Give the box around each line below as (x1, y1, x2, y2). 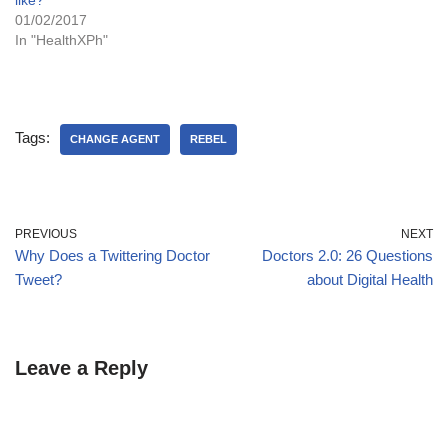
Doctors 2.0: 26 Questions (262, 247, 433, 265)
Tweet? (15, 271, 62, 289)
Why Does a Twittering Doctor (15, 247, 210, 265)
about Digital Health (307, 271, 433, 289)
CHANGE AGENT (70, 133, 160, 146)
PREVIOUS (15, 227, 77, 242)
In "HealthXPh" (15, 32, 108, 49)
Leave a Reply (15, 357, 148, 380)
